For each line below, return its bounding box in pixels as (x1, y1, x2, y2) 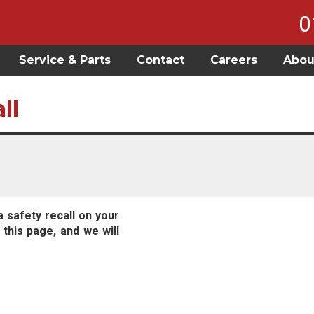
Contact (137, 53, 184, 67)
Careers (210, 53, 257, 67)
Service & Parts (19, 53, 111, 67)
